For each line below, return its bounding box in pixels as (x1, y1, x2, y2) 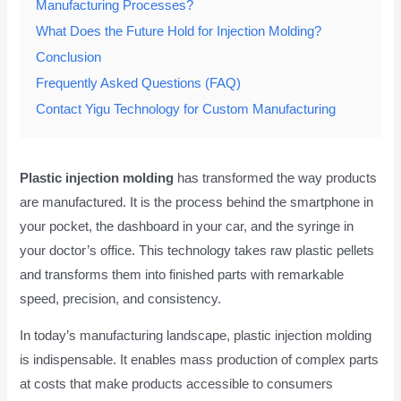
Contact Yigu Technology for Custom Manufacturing (36, 101, 337, 116)
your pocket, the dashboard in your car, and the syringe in (20, 218, 354, 234)
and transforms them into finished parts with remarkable (20, 267, 345, 282)
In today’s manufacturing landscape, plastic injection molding (20, 328, 372, 344)
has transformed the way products (174, 170, 378, 185)
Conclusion (36, 49, 102, 64)
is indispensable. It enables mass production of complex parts (20, 353, 380, 368)
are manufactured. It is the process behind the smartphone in (20, 194, 374, 209)
